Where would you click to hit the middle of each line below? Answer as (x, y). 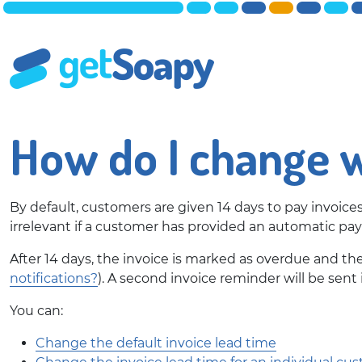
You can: (36, 311)
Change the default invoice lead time (156, 343)
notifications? (54, 278)
